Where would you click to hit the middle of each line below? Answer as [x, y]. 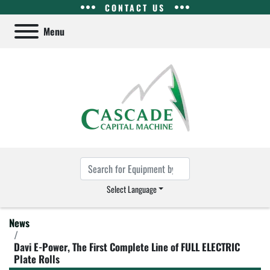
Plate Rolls [37, 259]
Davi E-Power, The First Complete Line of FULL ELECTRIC [127, 247]
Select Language [131, 189]
